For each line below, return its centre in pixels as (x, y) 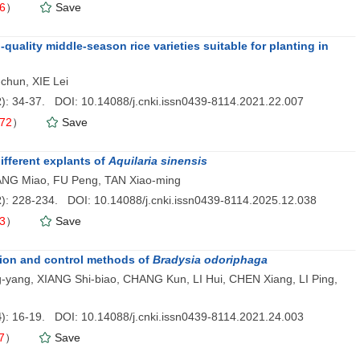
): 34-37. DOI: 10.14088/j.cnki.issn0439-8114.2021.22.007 (153, 101)
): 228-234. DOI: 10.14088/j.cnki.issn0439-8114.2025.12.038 (159, 200)
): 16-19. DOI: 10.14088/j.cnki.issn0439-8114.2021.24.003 (153, 317)
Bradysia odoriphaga (210, 260)
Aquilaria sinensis (158, 161)
